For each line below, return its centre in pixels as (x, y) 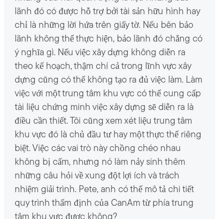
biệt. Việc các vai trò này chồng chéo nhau (98, 149)
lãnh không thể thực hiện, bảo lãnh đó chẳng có (108, 39)
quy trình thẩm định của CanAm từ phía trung (104, 203)
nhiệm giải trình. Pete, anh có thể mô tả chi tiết (104, 190)
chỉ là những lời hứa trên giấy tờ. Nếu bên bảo (104, 25)
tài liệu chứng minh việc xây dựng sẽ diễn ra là (104, 108)
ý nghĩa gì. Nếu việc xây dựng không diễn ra (100, 53)
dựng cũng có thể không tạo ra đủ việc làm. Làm (108, 80)
